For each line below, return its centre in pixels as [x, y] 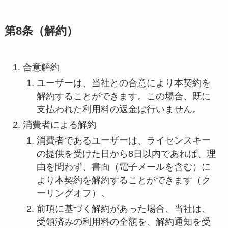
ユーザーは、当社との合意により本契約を [123, 83]
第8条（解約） [41, 31]
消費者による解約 [59, 125]
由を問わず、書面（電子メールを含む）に [123, 167]
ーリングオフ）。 [73, 193]
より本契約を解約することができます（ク [123, 180]
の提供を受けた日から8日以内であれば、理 [126, 153]
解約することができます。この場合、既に [123, 96]
